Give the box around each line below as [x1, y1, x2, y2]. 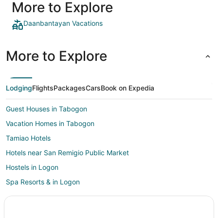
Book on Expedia [101, 84, 154, 92]
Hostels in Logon [6, 163, 58, 172]
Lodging [6, 84, 32, 92]
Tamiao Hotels [6, 134, 51, 143]
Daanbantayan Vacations [23, 19, 103, 28]
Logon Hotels [6, 192, 48, 201]
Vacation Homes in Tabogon [6, 119, 94, 128]
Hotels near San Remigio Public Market [6, 148, 129, 157]
